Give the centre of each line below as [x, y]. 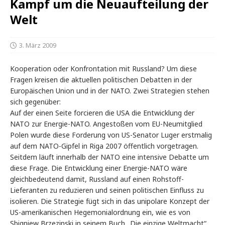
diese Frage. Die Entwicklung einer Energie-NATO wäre [99, 168]
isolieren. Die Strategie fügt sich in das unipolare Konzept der [110, 201]
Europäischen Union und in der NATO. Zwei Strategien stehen [110, 91]
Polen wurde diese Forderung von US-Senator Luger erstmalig [111, 135]
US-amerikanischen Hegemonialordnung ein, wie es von [100, 212]
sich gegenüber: [35, 102]
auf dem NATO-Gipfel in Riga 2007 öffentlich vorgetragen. [104, 146]
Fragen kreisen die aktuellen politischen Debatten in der [101, 80]
